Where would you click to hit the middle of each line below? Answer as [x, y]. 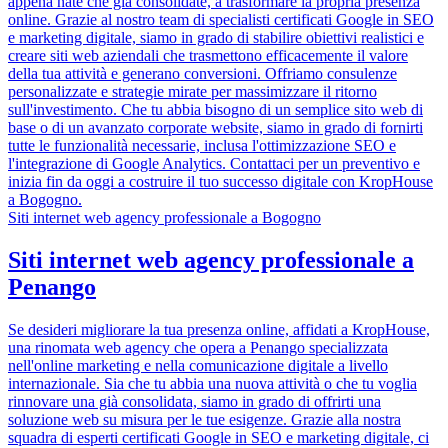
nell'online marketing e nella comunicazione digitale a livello [198, 365]
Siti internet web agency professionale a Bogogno [164, 218]
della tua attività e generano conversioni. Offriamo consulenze [202, 74]
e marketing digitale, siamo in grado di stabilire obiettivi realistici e [216, 38]
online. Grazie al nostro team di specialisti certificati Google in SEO [221, 20]
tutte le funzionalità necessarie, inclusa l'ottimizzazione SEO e [202, 146]
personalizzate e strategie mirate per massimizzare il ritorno [192, 92]
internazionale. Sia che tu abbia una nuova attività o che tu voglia [212, 383]
